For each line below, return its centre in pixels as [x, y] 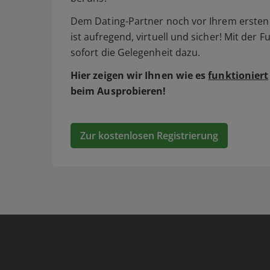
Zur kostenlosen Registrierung [149, 136]
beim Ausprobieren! [118, 91]
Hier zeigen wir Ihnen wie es [140, 76]
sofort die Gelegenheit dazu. [136, 53]
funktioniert [238, 76]
